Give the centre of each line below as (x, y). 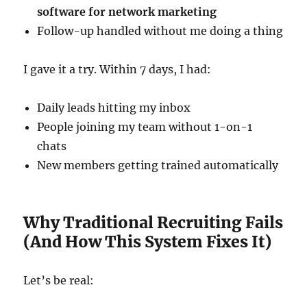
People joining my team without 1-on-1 (145, 127)
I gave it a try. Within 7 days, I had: (118, 69)
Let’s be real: (59, 280)
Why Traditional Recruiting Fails (153, 222)
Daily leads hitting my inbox (114, 108)
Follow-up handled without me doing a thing (160, 31)
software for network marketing (127, 12)
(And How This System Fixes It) (148, 242)
